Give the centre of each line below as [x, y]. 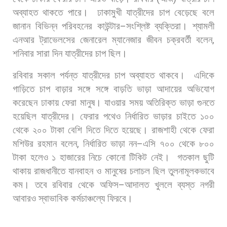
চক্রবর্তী [179, 40]
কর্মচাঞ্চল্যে [88, 198]
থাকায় [22, 171]
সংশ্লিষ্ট [138, 26]
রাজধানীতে [50, 171]
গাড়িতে [24, 89]
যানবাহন [81, 171]
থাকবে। [172, 75]
